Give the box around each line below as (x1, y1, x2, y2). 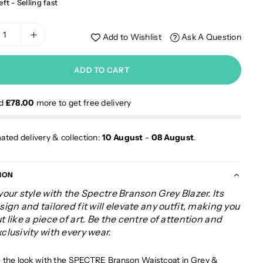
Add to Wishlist (102, 32, 161, 42)
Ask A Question (179, 32, 241, 42)
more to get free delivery (36, 97, 131, 108)
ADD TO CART (73, 65, 130, 75)
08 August (151, 132, 194, 143)
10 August (102, 132, 143, 143)
